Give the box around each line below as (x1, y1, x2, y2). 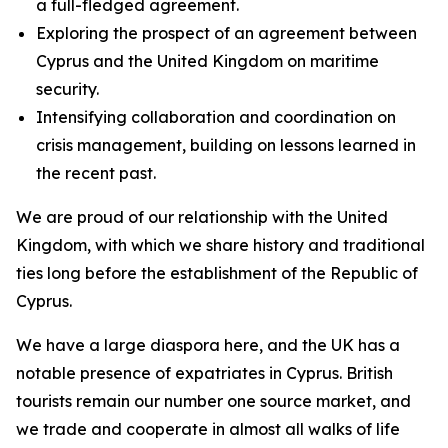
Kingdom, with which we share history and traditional (16, 235, 425, 255)
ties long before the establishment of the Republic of (16, 263, 418, 283)
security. (36, 79, 99, 99)
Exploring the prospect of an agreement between (36, 23, 417, 43)
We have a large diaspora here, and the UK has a (16, 335, 400, 355)
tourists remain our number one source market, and (16, 391, 411, 411)
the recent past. (36, 163, 156, 183)
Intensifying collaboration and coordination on (36, 107, 396, 127)
